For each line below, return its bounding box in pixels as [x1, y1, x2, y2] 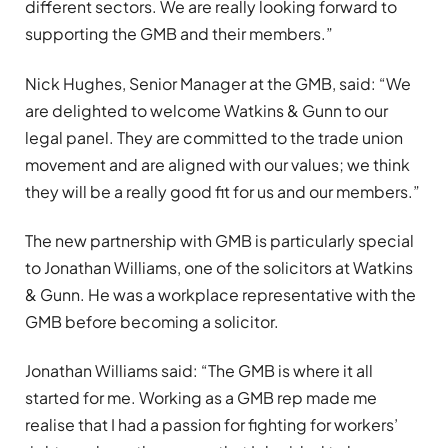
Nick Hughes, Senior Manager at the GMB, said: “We [25, 72, 411, 94]
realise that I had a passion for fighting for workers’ [25, 414, 398, 436]
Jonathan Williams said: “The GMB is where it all [25, 360, 373, 382]
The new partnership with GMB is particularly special [25, 229, 414, 251]
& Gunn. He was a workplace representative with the [25, 283, 416, 305]
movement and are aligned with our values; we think [25, 153, 410, 175]
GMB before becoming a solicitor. [25, 310, 279, 332]
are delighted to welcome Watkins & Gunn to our [25, 99, 388, 121]
